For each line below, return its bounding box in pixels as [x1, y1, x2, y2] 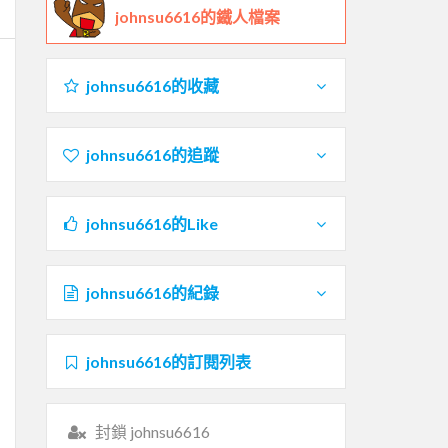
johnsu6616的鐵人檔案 [115, 6, 280, 26]
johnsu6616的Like [85, 213, 218, 233]
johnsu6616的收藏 [85, 75, 219, 95]
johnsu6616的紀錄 [85, 282, 219, 302]
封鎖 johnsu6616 [94, 421, 210, 441]
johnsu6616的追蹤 [85, 144, 219, 164]
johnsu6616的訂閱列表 [85, 351, 251, 371]
